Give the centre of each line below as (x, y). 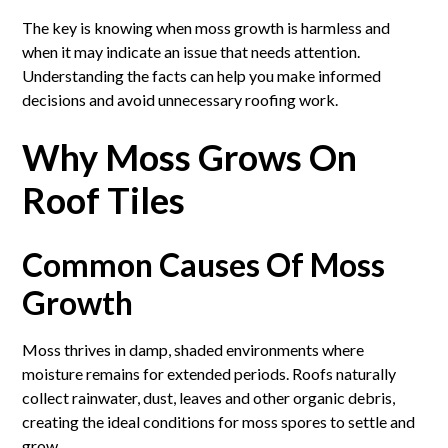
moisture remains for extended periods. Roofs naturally (209, 373)
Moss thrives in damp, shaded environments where (193, 349)
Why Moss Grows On (190, 156)
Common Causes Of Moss (204, 264)
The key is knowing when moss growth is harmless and (206, 27)
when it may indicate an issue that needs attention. (191, 51)
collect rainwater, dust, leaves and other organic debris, (209, 397)
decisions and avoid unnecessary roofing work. (180, 99)
